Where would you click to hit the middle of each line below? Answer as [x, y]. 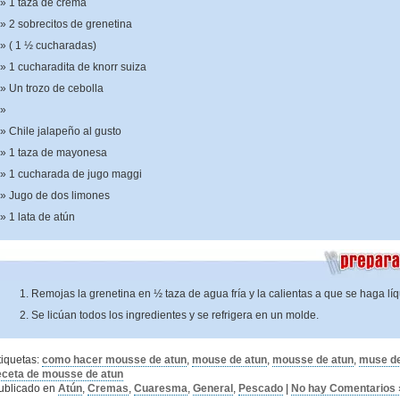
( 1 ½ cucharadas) [53, 46]
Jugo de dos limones [59, 196]
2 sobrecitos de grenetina [71, 24]
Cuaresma [161, 388]
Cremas [108, 388]
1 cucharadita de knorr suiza [78, 67]
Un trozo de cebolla [56, 88]
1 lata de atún [42, 217]
